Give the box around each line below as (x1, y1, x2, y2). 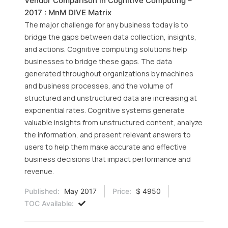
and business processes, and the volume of (24, 81, 173, 91)
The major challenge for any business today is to (24, 20, 188, 30)
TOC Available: (24, 199, 74, 208)
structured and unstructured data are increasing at (24, 93, 197, 103)
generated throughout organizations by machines (24, 69, 193, 78)
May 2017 (62, 187, 97, 195)
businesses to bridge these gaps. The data (24, 56, 172, 66)
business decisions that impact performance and (24, 154, 191, 164)
